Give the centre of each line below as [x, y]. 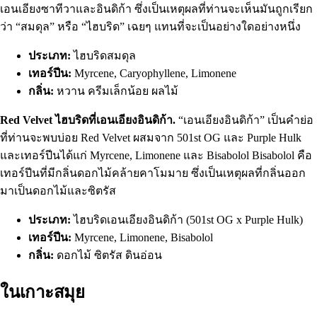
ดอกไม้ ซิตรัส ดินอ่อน [108, 255]
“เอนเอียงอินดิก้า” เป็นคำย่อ [244, 120]
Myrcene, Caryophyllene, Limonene [154, 73]
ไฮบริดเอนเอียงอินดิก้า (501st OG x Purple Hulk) [187, 219]
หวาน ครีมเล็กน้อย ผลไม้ [116, 91]
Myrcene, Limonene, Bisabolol [142, 237]
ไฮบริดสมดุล [103, 55]
